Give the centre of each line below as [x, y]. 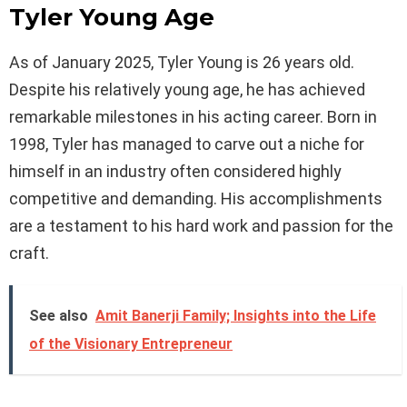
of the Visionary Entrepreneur [131, 343]
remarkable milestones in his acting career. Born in [193, 116]
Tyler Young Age [112, 17]
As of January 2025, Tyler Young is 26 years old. [182, 62]
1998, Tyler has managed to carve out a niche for [187, 144]
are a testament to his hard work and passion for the [201, 225]
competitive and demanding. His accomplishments [196, 198]
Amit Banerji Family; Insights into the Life [236, 315]
